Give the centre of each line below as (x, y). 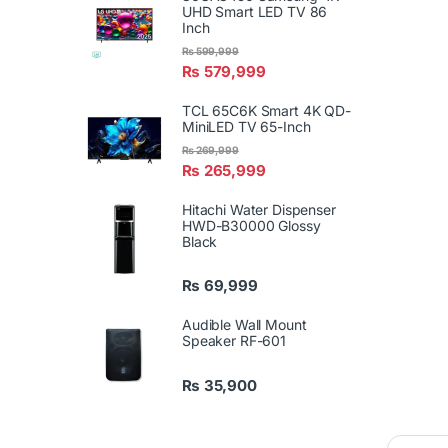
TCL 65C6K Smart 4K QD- (266, 110)
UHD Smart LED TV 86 (255, 11)
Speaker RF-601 (234, 341)
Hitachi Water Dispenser (259, 209)
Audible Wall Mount (244, 325)
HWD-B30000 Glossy (251, 225)
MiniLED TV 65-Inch (246, 126)
